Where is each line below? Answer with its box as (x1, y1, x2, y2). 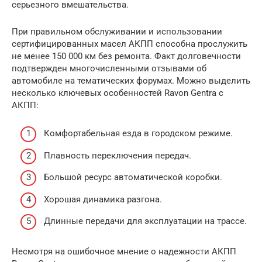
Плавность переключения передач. (44, 150, 191, 161)
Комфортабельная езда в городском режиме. (44, 128, 233, 139)
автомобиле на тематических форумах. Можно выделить (12, 75, 250, 86)
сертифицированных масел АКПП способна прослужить (12, 38, 247, 49)
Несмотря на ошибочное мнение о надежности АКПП (12, 246, 236, 257)
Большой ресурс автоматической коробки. (44, 172, 222, 183)
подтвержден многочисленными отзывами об (12, 63, 206, 74)
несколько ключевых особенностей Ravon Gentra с (12, 87, 223, 98)
